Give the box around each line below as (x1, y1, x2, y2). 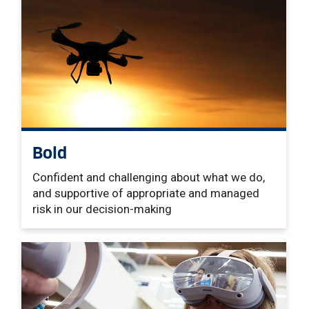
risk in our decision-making (32, 201, 172, 216)
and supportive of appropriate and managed (32, 186, 259, 200)
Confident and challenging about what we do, (32, 170, 265, 184)
